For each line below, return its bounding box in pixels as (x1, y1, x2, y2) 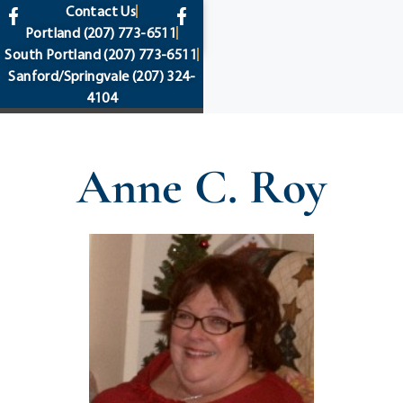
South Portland (4, 45, 101, 63)
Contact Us (66, 2, 137, 20)
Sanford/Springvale (8, 67, 130, 85)
